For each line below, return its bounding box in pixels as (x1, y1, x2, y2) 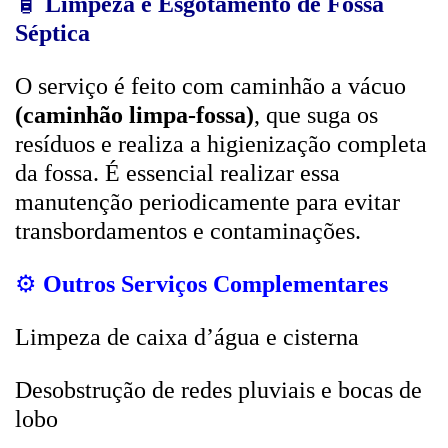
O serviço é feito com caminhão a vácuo (15, 73, 406, 99)
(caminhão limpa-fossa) (15, 102, 254, 128)
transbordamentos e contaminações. (15, 218, 361, 244)
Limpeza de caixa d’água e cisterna (15, 324, 359, 350)
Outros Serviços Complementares (43, 271, 388, 297)
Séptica (15, 20, 90, 46)
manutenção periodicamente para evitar (15, 189, 400, 215)
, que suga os (254, 102, 378, 128)
